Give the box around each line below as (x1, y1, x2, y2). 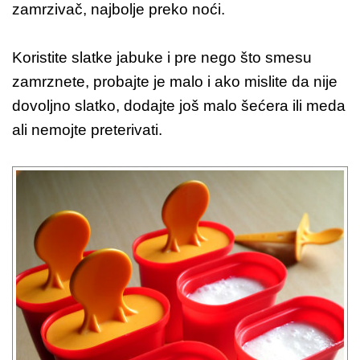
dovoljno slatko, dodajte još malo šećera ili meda (12, 97, 346, 115)
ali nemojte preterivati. (12, 121, 162, 139)
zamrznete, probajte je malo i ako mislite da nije (12, 73, 337, 91)
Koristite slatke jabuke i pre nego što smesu (12, 49, 312, 67)
